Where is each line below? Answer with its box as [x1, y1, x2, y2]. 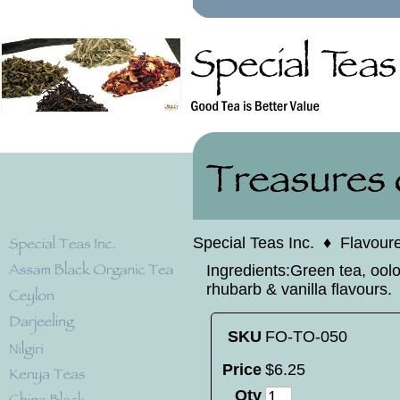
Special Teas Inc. [193, 234, 314, 252]
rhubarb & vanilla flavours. [206, 280, 392, 298]
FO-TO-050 [265, 328, 347, 346]
